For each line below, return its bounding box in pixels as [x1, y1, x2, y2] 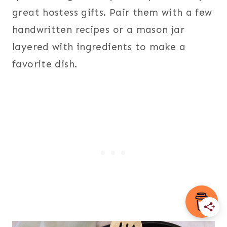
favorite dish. [12, 58, 78, 70]
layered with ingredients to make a [12, 41, 185, 53]
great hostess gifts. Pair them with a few [12, 6, 212, 18]
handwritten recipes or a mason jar [12, 23, 184, 35]
